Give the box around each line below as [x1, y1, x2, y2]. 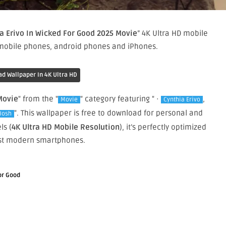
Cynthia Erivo [163, 96, 200, 104]
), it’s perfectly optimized [119, 123, 206, 132]
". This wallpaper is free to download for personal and [14, 108, 203, 118]
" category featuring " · [80, 94, 161, 104]
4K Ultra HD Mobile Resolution [11, 123, 120, 132]
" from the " [18, 94, 58, 104]
